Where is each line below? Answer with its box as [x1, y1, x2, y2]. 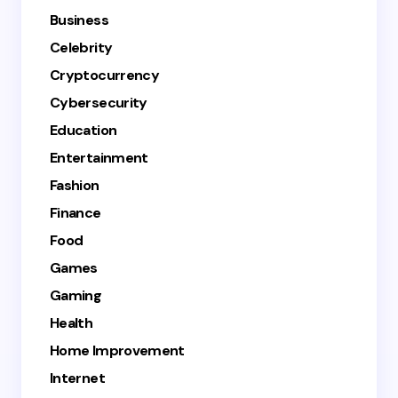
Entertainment [50, 148, 148, 167]
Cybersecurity [50, 93, 147, 112]
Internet [50, 369, 105, 387]
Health [50, 314, 93, 332]
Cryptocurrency [50, 66, 160, 84]
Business [50, 11, 108, 29]
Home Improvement [50, 341, 185, 360]
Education [50, 121, 117, 139]
